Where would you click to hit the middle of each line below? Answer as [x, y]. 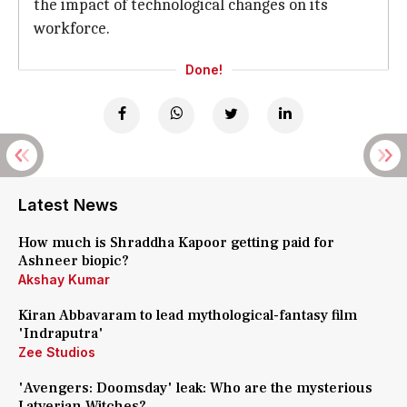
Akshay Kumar [64, 279]
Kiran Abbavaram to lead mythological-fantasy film [188, 315]
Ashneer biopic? [74, 261]
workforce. [72, 29]
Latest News [68, 205]
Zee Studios [57, 352]
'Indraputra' [61, 333]
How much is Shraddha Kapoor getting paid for [176, 243]
